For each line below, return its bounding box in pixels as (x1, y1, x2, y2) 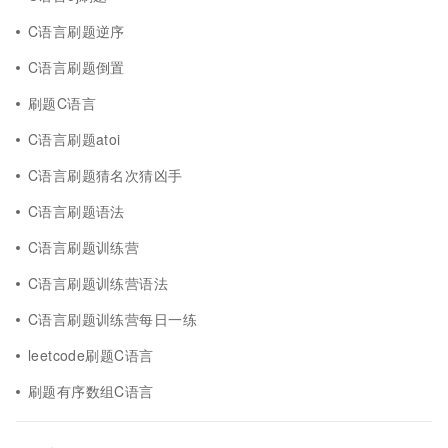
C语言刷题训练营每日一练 (28, 309, 197, 329)
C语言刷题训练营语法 (28, 273, 169, 293)
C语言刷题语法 (28, 201, 125, 221)
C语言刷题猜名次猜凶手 (28, 165, 183, 185)
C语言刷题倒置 (28, 57, 125, 77)
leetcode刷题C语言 (28, 345, 154, 365)
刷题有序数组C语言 (28, 381, 154, 401)
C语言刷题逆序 (28, 21, 125, 41)
